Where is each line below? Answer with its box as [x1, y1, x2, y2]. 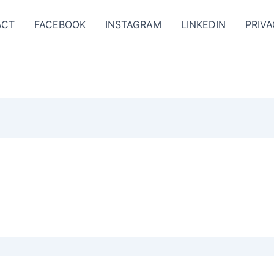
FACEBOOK [34, 18, 86, 31]
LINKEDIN [181, 18, 226, 31]
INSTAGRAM [105, 18, 161, 31]
